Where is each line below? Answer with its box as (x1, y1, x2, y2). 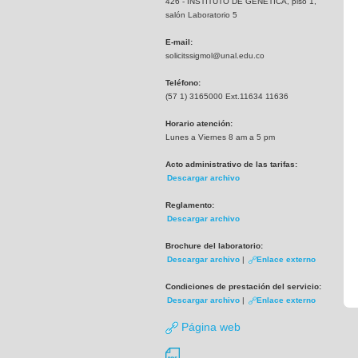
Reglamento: (165, 201, 214, 209)
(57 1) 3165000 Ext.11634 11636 (165, 92, 288, 101)
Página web (178, 320, 241, 333)
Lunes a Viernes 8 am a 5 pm (165, 133, 275, 141)
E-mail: (165, 38, 193, 46)
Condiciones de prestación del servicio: (165, 282, 321, 291)
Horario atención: (165, 119, 233, 128)
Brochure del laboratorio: (165, 241, 263, 250)
